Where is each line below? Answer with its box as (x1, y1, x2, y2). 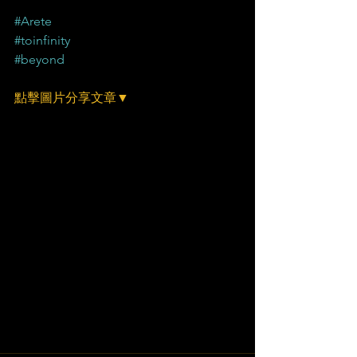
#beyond (14, 52, 65, 67)
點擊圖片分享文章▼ (14, 90, 129, 105)
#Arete (14, 14, 52, 29)
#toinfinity (14, 33, 70, 48)
